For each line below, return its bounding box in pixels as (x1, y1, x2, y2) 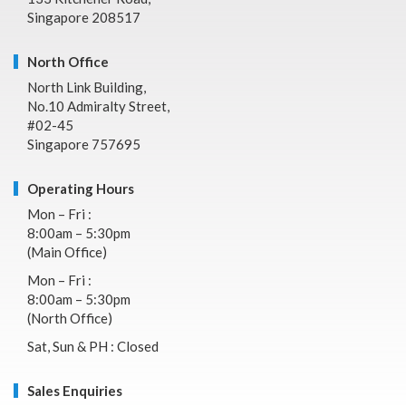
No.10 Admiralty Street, (27, 98, 169, 115)
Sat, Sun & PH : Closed (27, 338, 159, 355)
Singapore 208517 (27, 9, 140, 26)
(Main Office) (27, 244, 107, 261)
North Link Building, (27, 79, 146, 96)
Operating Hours (27, 180, 134, 198)
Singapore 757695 (27, 136, 140, 153)
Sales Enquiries (27, 382, 122, 400)
